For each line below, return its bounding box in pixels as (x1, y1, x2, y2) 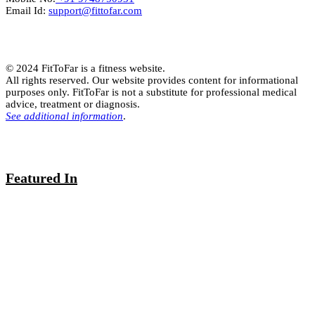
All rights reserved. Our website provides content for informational (6, 74, 298, 86)
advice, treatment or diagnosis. (6, 98, 140, 110)
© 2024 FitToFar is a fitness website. (6, 62, 165, 74)
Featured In (6, 170, 77, 186)
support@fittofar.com (49, 4, 142, 16)
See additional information (6, 110, 123, 122)
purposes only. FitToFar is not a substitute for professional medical (6, 86, 297, 98)
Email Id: (6, 4, 49, 16)
